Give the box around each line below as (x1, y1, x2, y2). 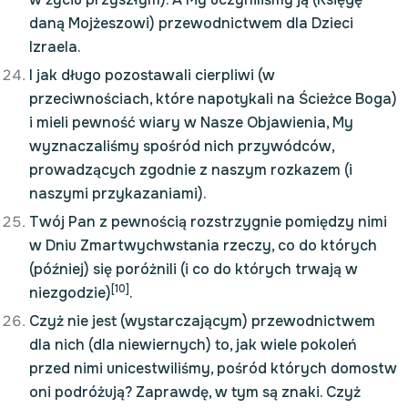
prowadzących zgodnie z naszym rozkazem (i (29, 160, 352, 179)
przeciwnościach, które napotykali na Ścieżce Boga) (29, 89, 397, 108)
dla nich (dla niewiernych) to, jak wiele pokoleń (29, 335, 357, 354)
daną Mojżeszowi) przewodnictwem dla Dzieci (29, 14, 353, 33)
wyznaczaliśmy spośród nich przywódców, (29, 137, 334, 156)
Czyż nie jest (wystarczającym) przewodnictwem (29, 311, 375, 331)
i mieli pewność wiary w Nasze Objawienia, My (29, 113, 353, 132)
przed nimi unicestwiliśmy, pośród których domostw (29, 359, 397, 378)
